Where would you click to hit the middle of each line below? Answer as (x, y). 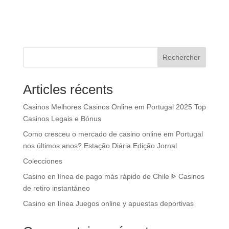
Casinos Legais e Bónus (62, 119)
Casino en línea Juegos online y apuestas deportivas (108, 203)
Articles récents (68, 89)
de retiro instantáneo (56, 188)
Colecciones (42, 161)
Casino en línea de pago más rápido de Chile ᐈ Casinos (113, 176)
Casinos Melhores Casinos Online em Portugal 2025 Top (114, 107)
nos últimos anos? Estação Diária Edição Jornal (100, 146)
